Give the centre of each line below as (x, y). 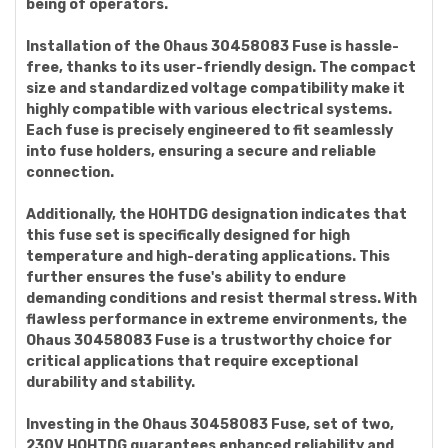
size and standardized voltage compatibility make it (215, 88)
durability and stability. (110, 382)
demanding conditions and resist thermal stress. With (221, 298)
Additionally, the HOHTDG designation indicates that (216, 214)
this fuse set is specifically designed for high (188, 235)
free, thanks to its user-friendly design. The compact (221, 67)
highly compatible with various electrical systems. (209, 109)
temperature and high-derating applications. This (208, 256)
